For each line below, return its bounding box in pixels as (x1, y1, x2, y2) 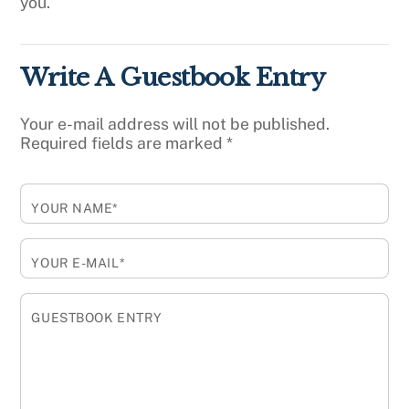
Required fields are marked (20, 133, 227, 153)
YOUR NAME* (31, 200, 120, 215)
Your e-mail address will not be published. (20, 114, 330, 134)
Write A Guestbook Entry (20, 62, 326, 93)
